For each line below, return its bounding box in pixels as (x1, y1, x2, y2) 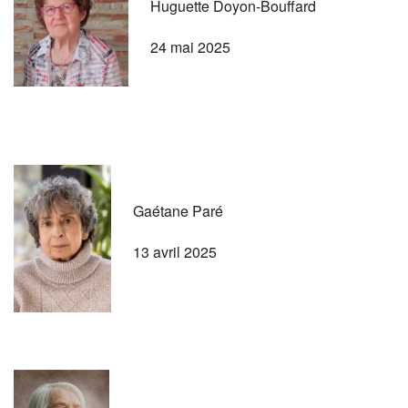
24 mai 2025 (150, 36, 230, 57)
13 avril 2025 (133, 240, 217, 262)
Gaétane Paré (133, 199, 223, 221)
